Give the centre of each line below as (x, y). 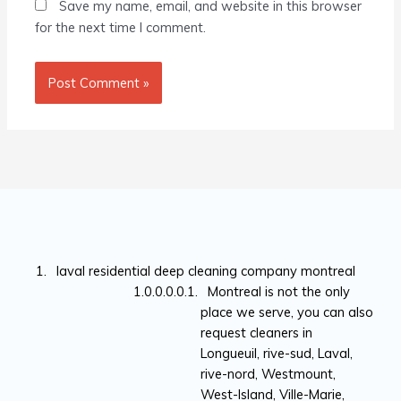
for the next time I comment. (121, 28)
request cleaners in (257, 332)
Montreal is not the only (276, 291)
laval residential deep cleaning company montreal (202, 270)
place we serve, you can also (287, 311)
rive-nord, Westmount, (269, 373)
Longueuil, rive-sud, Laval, (277, 353)
